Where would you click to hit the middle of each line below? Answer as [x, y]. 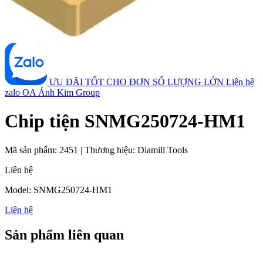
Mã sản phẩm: [32, 150]
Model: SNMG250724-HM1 [58, 190]
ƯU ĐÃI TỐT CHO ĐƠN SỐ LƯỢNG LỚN [136, 82]
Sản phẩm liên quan [64, 235]
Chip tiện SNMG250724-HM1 [125, 121]
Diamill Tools [163, 150]
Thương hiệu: [111, 150]
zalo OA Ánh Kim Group [52, 92]
